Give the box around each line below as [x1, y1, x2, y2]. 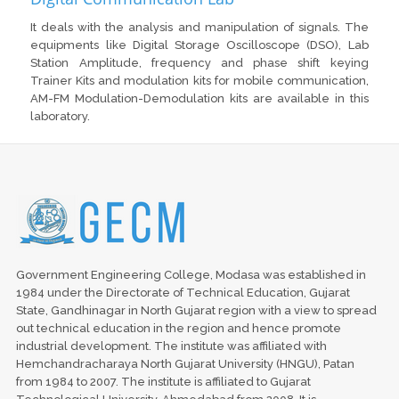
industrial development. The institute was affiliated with [15, 338, 327, 353]
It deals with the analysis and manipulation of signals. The [30, 20, 369, 34]
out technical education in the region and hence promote [15, 321, 341, 335]
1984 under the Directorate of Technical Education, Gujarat [15, 285, 350, 299]
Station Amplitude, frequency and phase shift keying [30, 55, 369, 69]
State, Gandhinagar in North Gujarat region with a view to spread [15, 303, 377, 317]
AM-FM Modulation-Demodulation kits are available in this [30, 91, 369, 105]
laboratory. [30, 109, 91, 123]
